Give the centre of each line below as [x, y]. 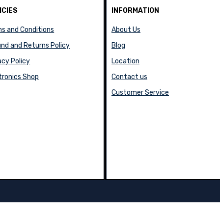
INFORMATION [135, 11]
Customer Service [140, 93]
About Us [126, 30]
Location [125, 61]
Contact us [129, 77]
